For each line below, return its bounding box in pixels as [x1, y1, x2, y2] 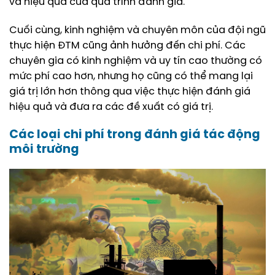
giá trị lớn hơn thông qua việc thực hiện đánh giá [9, 86, 250, 97]
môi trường [9, 143, 79, 156]
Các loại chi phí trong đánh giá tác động [9, 128, 260, 141]
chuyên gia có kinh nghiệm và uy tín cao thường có [9, 55, 262, 66]
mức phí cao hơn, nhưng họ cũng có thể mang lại [9, 71, 253, 82]
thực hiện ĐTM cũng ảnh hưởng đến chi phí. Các [9, 40, 246, 51]
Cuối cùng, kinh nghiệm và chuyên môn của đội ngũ [9, 25, 266, 36]
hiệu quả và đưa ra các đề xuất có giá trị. [9, 101, 213, 112]
